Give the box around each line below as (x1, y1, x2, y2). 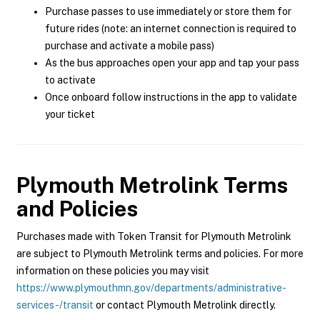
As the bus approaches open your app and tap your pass (45, 57, 299, 69)
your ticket (45, 109, 95, 120)
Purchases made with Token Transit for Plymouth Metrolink (16, 231, 291, 242)
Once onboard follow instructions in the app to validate (45, 91, 297, 103)
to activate (45, 74, 96, 86)
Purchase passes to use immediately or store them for (45, 6, 291, 17)
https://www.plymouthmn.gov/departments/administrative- (16, 282, 286, 294)
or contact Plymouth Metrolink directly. (94, 299, 276, 311)
